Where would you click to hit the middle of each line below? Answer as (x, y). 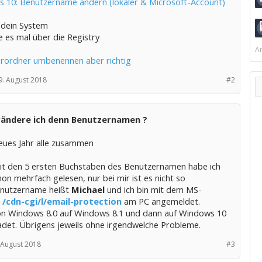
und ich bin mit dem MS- (153, 189)
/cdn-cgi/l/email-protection (62, 201)
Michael (88, 189)
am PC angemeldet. (161, 201)
